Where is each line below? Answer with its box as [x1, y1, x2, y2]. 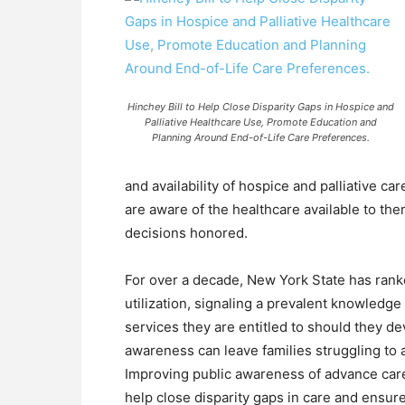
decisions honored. [125, 224, 248, 241]
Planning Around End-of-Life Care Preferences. [151, 131, 370, 144]
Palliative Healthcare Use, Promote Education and [144, 116, 377, 128]
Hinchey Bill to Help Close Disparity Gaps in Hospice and [127, 100, 394, 113]
